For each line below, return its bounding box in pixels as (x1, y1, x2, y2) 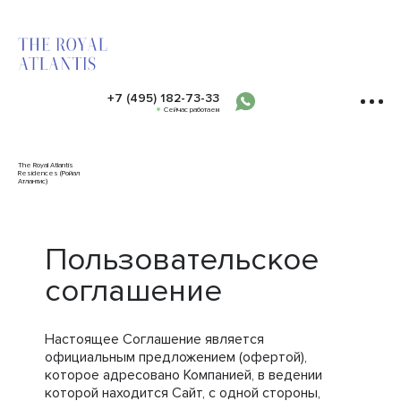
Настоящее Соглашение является (45, 330, 264, 348)
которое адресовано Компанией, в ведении (45, 366, 322, 384)
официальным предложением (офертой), (45, 348, 307, 366)
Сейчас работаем (164, 105, 219, 114)
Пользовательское (45, 241, 319, 278)
